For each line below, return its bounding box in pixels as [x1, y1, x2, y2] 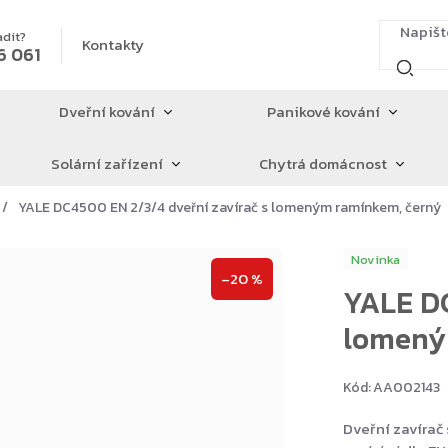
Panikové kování [266, 100, 380, 123]
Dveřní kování [58, 100, 155, 123]
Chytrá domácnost [259, 152, 388, 175]
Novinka [350, 249, 400, 269]
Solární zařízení [50, 152, 163, 175]
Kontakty [82, 33, 145, 56]
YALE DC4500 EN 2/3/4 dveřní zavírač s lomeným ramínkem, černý [18, 197, 441, 218]
